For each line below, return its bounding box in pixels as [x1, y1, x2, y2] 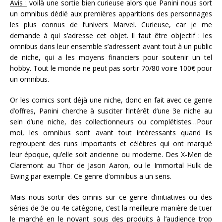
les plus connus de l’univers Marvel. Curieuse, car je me [10, 19, 212, 29]
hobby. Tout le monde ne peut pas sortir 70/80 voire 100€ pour [10, 63, 212, 73]
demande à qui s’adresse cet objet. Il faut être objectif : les [10, 30, 212, 40]
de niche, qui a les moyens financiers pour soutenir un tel [10, 52, 212, 62]
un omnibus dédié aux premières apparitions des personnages [10, 8, 212, 18]
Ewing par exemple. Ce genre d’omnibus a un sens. [10, 171, 173, 181]
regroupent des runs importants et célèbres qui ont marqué [10, 138, 212, 148]
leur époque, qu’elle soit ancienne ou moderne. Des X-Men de [10, 149, 212, 159]
